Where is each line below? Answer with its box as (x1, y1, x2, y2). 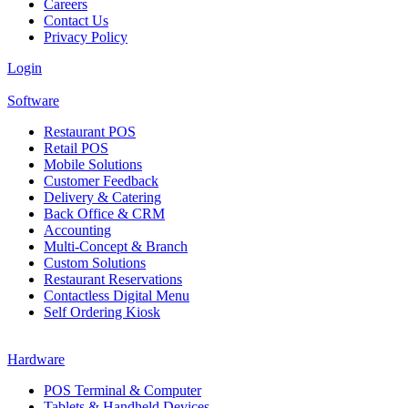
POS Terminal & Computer (44, 382, 201, 398)
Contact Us (44, 12, 108, 28)
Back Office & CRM (44, 205, 165, 221)
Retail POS (44, 139, 108, 156)
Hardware (7, 351, 65, 367)
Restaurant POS (44, 123, 136, 139)
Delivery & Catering (44, 189, 161, 205)
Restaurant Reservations (44, 270, 182, 287)
